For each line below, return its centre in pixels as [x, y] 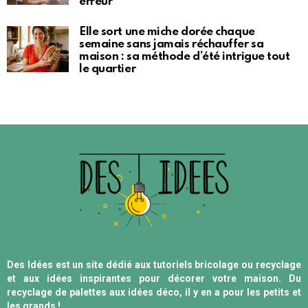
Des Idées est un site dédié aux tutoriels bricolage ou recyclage [154, 265]
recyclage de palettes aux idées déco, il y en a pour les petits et [154, 293]
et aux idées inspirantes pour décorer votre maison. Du [154, 279]
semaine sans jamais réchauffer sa [172, 44]
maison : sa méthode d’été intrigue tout [185, 56]
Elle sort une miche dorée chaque [167, 32]
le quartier [108, 69]
